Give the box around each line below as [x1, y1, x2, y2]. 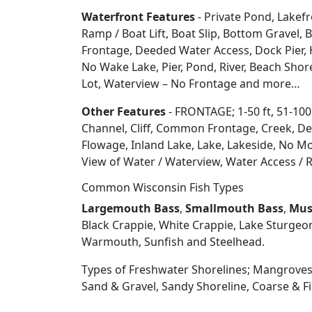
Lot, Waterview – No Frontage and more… [81, 76, 300, 91]
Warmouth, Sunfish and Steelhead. [81, 234, 265, 249]
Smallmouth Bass [185, 201, 283, 216]
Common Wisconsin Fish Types [81, 180, 244, 195]
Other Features [81, 104, 166, 119]
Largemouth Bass [81, 201, 180, 216]
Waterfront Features [81, 9, 195, 24]
